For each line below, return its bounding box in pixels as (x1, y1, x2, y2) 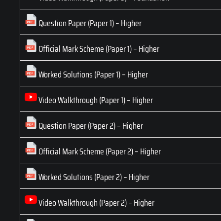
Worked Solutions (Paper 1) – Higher (37, 68, 148, 82)
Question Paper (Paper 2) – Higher (37, 119, 143, 133)
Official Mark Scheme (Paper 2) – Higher (37, 145, 161, 159)
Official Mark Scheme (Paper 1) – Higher (37, 42, 159, 56)
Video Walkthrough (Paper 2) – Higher (37, 196, 154, 210)
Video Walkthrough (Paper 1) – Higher (37, 93, 153, 108)
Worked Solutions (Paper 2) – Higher (37, 170, 149, 184)
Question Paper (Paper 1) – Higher (37, 16, 142, 31)
